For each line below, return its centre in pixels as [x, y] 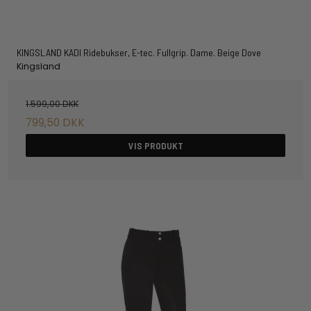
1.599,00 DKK [52, 103]
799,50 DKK [56, 123]
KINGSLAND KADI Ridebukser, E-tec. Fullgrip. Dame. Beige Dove [138, 53]
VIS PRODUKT [155, 146]
